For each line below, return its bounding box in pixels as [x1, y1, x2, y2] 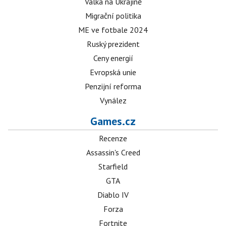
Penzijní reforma [85, 81, 141, 91]
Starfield [98, 161, 128, 172]
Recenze [99, 133, 127, 143]
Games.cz [90, 114, 136, 128]
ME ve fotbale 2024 [78, 25, 148, 35]
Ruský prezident [86, 39, 140, 49]
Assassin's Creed [86, 147, 140, 157]
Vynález [99, 95, 127, 105]
